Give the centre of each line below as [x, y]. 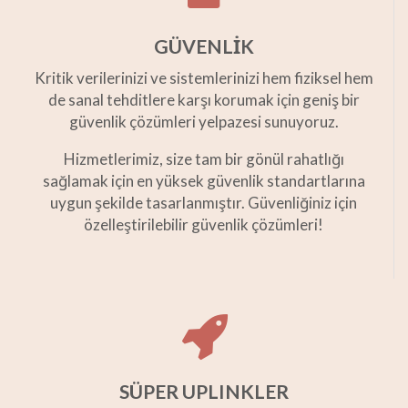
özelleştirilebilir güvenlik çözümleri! [204, 225]
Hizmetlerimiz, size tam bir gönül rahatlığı [204, 159]
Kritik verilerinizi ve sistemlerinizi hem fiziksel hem [204, 78]
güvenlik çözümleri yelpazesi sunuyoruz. [204, 122]
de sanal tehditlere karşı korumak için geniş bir [204, 100]
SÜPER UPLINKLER [204, 392]
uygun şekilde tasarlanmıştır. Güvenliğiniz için [204, 203]
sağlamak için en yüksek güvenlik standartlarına [204, 181]
